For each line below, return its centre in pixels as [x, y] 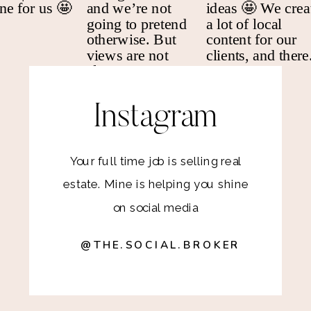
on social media [156, 208]
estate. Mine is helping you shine [156, 185]
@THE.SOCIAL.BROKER [161, 245]
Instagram [155, 118]
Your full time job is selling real [156, 161]
